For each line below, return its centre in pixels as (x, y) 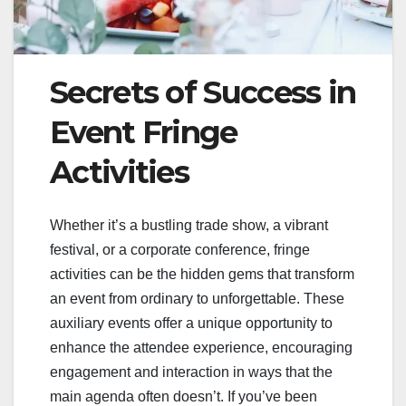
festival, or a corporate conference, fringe (180, 249)
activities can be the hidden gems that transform (202, 274)
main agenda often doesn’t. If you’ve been (184, 396)
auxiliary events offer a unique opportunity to (191, 323)
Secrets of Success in (203, 93)
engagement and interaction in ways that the (191, 372)
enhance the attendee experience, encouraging (201, 347)
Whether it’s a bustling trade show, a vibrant (189, 225)
